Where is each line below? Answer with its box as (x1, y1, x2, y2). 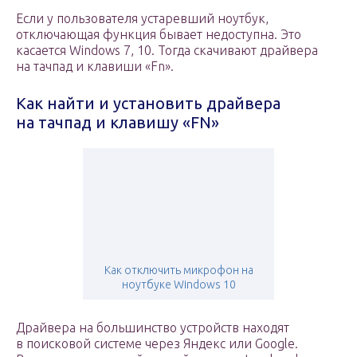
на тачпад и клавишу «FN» (16, 113, 219, 132)
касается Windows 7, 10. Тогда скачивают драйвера (16, 43, 318, 58)
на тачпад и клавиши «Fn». (16, 59, 174, 74)
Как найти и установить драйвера (16, 94, 280, 113)
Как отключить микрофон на (104, 264, 253, 277)
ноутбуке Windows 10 (121, 278, 236, 292)
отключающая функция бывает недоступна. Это (16, 27, 301, 42)
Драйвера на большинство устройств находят (16, 320, 289, 335)
